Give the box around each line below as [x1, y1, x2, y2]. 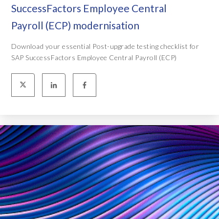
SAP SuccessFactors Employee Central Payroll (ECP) [11, 53, 177, 62]
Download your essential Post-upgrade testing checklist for [11, 42, 199, 50]
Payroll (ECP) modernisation [11, 19, 139, 31]
